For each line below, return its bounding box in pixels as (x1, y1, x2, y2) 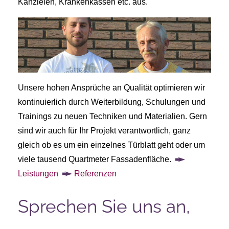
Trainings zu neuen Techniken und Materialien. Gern (18, 112, 207, 121)
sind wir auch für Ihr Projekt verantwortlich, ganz (18, 126, 191, 135)
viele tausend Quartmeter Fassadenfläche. (18, 155, 173, 164)
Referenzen (74, 169, 117, 178)
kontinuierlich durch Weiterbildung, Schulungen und (18, 98, 205, 107)
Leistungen (18, 169, 58, 178)
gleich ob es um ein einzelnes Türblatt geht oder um (18, 141, 205, 150)
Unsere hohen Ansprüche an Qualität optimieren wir (18, 83, 205, 93)
